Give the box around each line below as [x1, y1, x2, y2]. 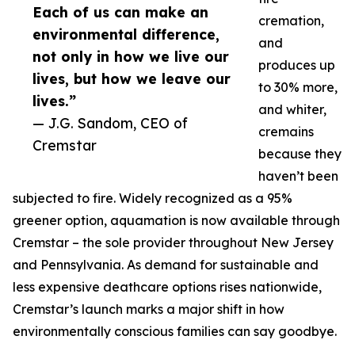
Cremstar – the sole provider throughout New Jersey [13, 235, 334, 251]
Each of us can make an [32, 3, 208, 21]
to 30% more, [258, 79, 338, 96]
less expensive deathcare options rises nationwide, [13, 279, 322, 296]
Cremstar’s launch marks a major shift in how [13, 301, 284, 318]
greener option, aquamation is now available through [13, 212, 340, 229]
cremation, [258, 13, 324, 29]
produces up [258, 57, 335, 74]
